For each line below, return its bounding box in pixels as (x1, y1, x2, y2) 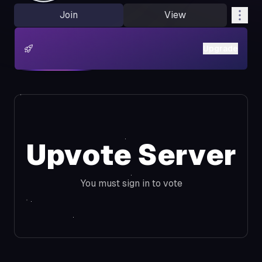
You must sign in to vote (80, 177, 182, 189)
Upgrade (202, 44, 238, 54)
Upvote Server (26, 139, 236, 171)
